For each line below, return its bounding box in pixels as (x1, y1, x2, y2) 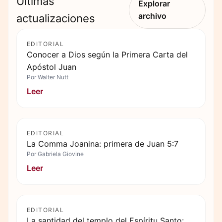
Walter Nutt (38, 73, 68, 81)
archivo (138, 11, 166, 21)
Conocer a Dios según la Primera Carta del (27, 50, 188, 59)
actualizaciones (16, 12, 95, 25)
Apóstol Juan (27, 62, 76, 72)
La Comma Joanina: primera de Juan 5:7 (27, 139, 178, 149)
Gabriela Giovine (38, 150, 84, 158)
